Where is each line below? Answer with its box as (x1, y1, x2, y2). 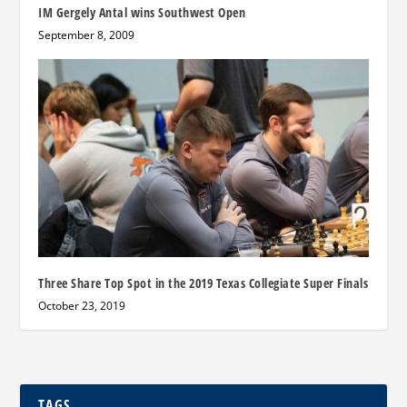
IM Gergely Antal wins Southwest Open (38, 3, 246, 21)
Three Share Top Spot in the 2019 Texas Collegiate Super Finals (38, 273, 369, 292)
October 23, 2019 (38, 297, 126, 313)
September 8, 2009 (38, 26, 135, 43)
